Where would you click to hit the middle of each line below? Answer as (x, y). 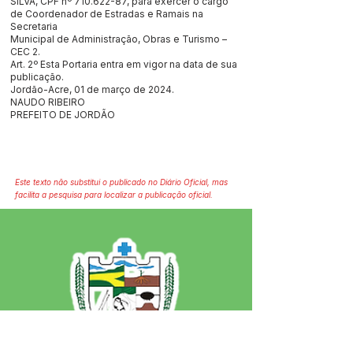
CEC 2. (25, 52)
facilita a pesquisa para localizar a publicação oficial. (114, 195)
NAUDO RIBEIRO (48, 102)
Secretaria (35, 26)
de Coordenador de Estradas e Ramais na (107, 14)
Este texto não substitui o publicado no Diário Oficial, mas (121, 182)
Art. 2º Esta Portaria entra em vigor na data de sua (124, 64)
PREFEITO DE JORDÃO (63, 115)
